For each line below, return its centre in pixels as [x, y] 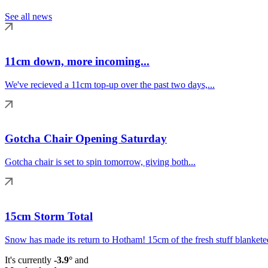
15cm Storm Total [49, 216]
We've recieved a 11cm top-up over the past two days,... [110, 84]
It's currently [29, 260]
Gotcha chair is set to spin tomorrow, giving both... [100, 162]
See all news [28, 17]
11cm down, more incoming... [77, 61]
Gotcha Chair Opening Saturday [86, 139]
